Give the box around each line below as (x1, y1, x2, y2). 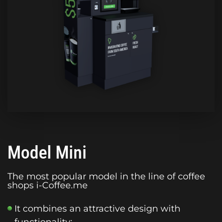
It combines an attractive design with (14, 203, 180, 215)
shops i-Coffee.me (7, 180, 88, 191)
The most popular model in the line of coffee (7, 171, 205, 182)
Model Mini (7, 142, 87, 164)
